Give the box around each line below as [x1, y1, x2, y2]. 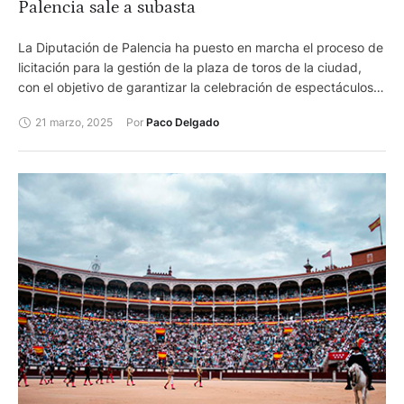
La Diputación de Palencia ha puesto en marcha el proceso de [18, 40, 383, 56]
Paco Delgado [146, 115, 219, 130]
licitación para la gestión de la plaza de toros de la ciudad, [18, 60, 362, 76]
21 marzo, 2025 [35, 115, 113, 129]
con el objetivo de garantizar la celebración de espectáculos [18, 79, 373, 96]
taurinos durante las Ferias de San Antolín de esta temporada [18, 99, 377, 115]
